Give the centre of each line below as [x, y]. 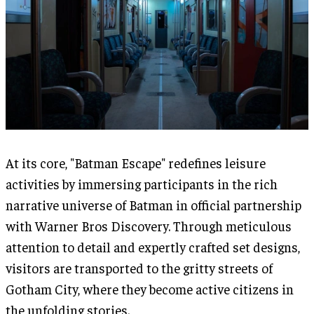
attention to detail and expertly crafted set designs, [153, 246]
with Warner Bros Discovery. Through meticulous [149, 225]
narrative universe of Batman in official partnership [153, 204]
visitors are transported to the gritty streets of [139, 267]
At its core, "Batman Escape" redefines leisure [136, 162]
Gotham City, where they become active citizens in [150, 288]
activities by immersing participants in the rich [142, 183]
